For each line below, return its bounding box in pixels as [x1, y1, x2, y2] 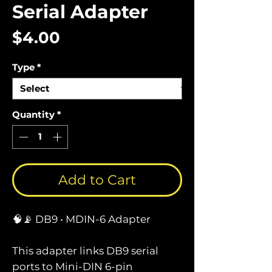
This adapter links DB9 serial [12, 244, 158, 257]
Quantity [12, 109, 55, 121]
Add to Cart [58, 171, 136, 188]
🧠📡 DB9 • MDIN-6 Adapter [12, 212, 151, 225]
